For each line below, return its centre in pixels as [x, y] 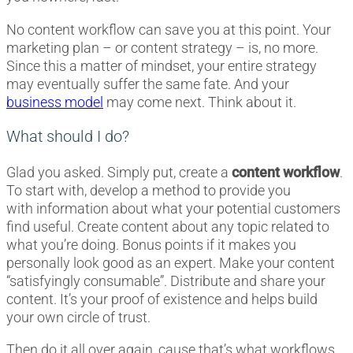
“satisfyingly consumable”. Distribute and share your [166, 281]
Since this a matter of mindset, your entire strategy [162, 65]
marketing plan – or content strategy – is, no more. [162, 47]
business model [55, 102]
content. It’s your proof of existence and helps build [162, 299]
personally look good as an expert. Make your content [171, 262]
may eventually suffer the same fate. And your [148, 84]
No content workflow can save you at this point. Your [169, 29]
